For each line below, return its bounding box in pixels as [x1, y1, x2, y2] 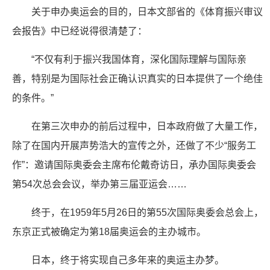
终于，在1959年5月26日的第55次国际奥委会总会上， [31, 207, 263, 218]
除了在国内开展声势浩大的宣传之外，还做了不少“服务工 [12, 140, 256, 151]
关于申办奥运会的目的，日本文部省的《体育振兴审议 [31, 7, 263, 17]
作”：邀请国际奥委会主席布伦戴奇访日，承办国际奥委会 [12, 160, 256, 170]
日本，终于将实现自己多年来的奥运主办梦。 [31, 255, 224, 265]
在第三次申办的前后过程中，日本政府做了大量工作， [31, 121, 263, 131]
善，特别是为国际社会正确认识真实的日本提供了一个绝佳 [12, 74, 263, 84]
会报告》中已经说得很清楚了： [12, 26, 147, 36]
